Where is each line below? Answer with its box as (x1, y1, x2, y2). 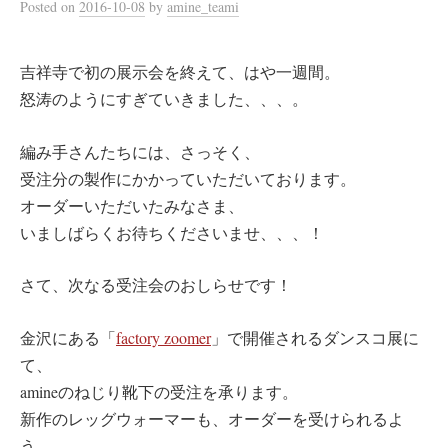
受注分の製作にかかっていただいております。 (20, 167, 356, 189)
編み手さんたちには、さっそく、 (20, 140, 260, 162)
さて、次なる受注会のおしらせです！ (20, 274, 292, 296)
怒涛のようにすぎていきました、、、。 (20, 88, 308, 110)
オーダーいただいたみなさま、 (20, 194, 244, 216)
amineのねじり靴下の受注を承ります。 (20, 380, 298, 402)
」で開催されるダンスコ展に (211, 326, 419, 348)
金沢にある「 (20, 326, 116, 348)
